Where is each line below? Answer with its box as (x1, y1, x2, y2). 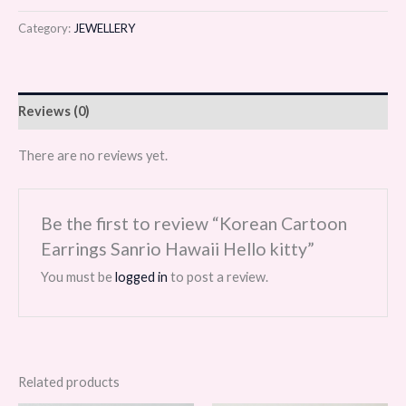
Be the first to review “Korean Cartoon (41, 212, 348, 234)
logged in (115, 268, 169, 285)
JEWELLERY (73, 21, 136, 36)
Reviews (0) (18, 103, 90, 119)
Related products (18, 374, 120, 391)
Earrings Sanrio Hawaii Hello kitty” (41, 237, 315, 259)
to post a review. (168, 268, 269, 285)
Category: (18, 21, 73, 36)
